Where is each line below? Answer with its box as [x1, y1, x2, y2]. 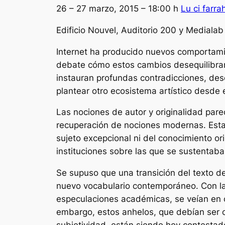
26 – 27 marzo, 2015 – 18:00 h [56, 3, 181, 14]
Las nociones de [56, 107, 125, 118]
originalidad [156, 107, 205, 118]
